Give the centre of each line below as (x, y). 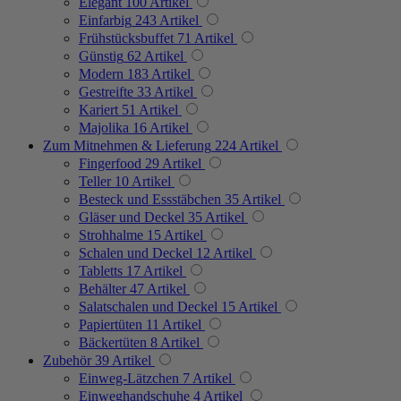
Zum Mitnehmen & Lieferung (127, 145)
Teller (95, 181)
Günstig (101, 55)
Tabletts (101, 270)
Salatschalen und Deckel (148, 306)
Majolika (104, 127)
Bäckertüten (113, 342)
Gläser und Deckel (132, 217)
